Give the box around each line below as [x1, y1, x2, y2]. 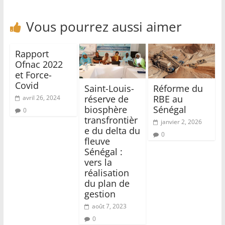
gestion [84, 188, 116, 200]
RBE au [153, 93, 183, 105]
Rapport [15, 47, 49, 60]
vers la [84, 156, 112, 169]
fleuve [84, 135, 110, 148]
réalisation [84, 167, 129, 179]
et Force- [15, 68, 52, 81]
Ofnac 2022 [15, 58, 63, 70]
